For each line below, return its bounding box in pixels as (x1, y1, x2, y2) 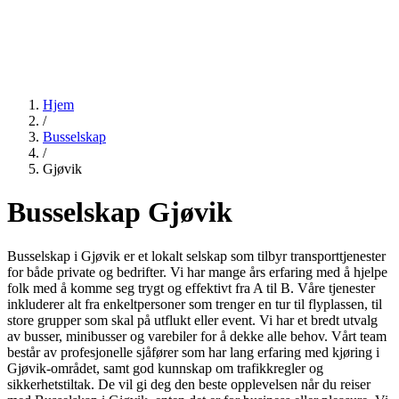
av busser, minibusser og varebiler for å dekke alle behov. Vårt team (7, 328, 387, 344)
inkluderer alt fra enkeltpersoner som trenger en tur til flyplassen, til (7, 296, 382, 312)
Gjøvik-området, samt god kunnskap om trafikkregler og (7, 360, 323, 376)
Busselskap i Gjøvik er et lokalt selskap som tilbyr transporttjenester (7, 248, 386, 264)
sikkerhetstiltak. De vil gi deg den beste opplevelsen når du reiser (7, 376, 370, 392)
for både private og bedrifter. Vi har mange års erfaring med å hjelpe (7, 264, 387, 280)
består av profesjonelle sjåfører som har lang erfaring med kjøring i (7, 344, 379, 360)
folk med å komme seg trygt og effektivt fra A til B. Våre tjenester (7, 280, 375, 296)
